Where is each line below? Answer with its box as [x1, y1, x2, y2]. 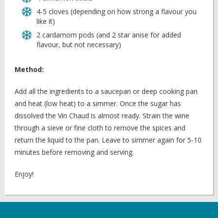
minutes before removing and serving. [15, 147, 134, 157]
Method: [15, 65, 44, 74]
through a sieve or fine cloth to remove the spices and [15, 123, 185, 132]
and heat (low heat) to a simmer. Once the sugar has [15, 99, 181, 108]
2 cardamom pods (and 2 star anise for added [36, 30, 181, 39]
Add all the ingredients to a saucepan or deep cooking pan [15, 87, 198, 96]
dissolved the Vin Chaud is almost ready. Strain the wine [15, 111, 189, 120]
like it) [36, 17, 55, 26]
